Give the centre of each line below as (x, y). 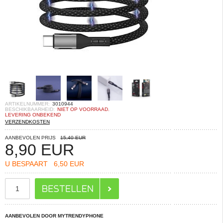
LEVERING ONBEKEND (33, 115)
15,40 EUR (73, 138)
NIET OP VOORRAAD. (83, 109)
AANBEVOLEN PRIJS (30, 138)
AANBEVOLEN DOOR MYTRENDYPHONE (54, 216)
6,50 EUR (66, 164)
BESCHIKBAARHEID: (30, 109)
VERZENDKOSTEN (27, 122)
